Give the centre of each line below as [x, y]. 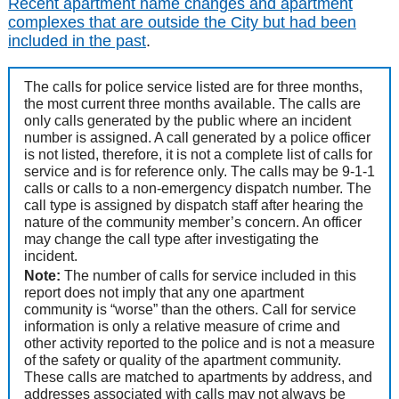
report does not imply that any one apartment [163, 293]
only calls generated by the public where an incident [187, 121]
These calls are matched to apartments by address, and [198, 378]
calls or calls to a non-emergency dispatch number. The [197, 189]
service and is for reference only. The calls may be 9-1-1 [199, 172]
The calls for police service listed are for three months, [193, 87]
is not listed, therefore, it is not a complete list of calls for [198, 155]
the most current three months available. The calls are [192, 104]
